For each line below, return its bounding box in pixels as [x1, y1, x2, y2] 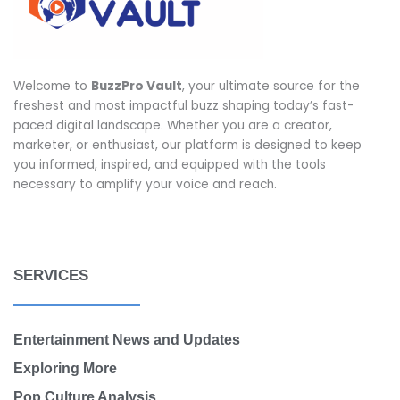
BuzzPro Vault [91, 77, 182, 95]
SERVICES [13, 266, 88, 284]
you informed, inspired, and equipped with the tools [13, 155, 326, 173]
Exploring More [13, 361, 117, 377]
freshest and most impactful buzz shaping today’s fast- [13, 96, 354, 114]
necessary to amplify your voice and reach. [13, 175, 277, 193]
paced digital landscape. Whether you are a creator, [13, 116, 332, 134]
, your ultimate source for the [182, 77, 360, 95]
